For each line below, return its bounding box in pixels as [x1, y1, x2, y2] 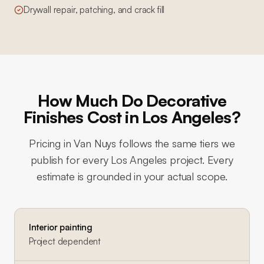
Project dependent [29, 236, 101, 247]
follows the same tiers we [116, 137, 235, 150]
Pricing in [29, 137, 74, 150]
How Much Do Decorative [38, 90, 226, 111]
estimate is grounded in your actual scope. [37, 170, 227, 183]
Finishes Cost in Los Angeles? [24, 107, 240, 127]
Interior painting [29, 222, 93, 233]
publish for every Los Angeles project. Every [31, 153, 233, 166]
